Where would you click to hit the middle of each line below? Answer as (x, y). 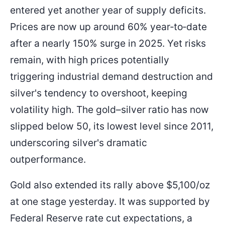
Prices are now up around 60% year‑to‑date (108, 27)
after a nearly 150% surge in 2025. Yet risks (108, 43)
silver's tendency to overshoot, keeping (99, 93)
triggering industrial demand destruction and (111, 77)
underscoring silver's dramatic (79, 143)
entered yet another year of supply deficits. (108, 10)
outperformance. (48, 159)
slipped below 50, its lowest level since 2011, (112, 126)
